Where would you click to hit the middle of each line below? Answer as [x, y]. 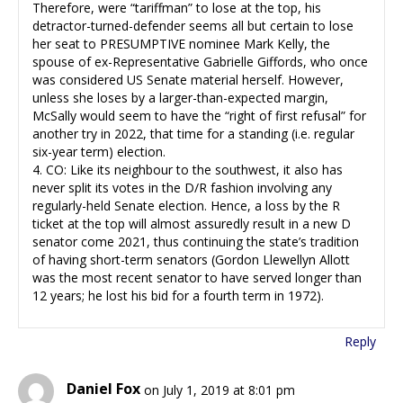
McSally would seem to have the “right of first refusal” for [199, 115]
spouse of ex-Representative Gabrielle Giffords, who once [200, 61]
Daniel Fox [103, 389]
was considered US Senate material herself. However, [188, 79]
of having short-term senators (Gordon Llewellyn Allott [191, 259]
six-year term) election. [99, 151]
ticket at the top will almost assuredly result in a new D [192, 223]
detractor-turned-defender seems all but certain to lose [193, 25]
